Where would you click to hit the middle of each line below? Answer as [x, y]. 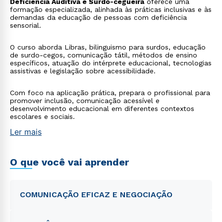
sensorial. [26, 25]
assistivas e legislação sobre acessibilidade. [83, 71]
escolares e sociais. [42, 116]
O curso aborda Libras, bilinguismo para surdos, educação [108, 47]
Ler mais [26, 132]
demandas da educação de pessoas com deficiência [98, 17]
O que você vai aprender [69, 162]
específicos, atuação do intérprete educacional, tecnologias [111, 63]
